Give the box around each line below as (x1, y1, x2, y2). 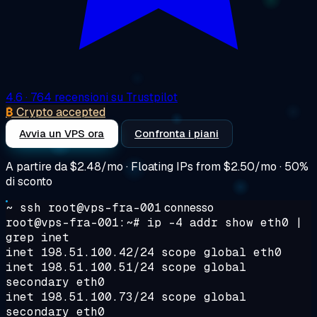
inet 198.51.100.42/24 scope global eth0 (6, 244, 282, 260)
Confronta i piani (134, 126, 219, 140)
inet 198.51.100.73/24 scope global (6, 289, 246, 304)
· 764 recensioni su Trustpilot (25, 89, 178, 105)
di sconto (6, 173, 52, 189)
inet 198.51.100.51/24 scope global (6, 259, 246, 275)
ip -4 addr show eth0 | (147, 214, 303, 230)
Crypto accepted (16, 104, 105, 120)
